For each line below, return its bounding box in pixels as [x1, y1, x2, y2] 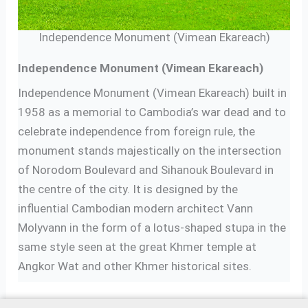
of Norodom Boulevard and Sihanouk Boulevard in [18, 163, 274, 177]
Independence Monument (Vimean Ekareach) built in [18, 86, 287, 100]
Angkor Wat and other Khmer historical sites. [18, 259, 252, 273]
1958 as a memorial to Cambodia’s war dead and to [18, 105, 287, 119]
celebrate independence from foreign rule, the [18, 124, 256, 138]
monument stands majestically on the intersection [18, 144, 282, 157]
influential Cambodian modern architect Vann [18, 201, 254, 215]
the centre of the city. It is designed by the [18, 182, 239, 196]
